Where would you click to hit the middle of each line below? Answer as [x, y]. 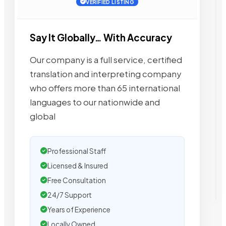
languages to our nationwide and [95, 102]
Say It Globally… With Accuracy [101, 38]
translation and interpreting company [105, 74]
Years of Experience [79, 210]
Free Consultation [77, 181]
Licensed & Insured [78, 166]
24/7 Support [70, 195]
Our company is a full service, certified [106, 60]
